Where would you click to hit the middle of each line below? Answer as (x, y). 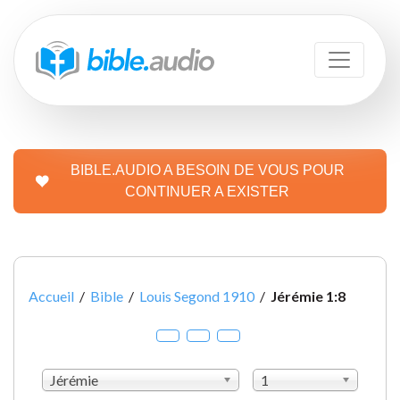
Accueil (51, 296)
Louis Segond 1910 (197, 296)
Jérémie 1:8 (308, 296)
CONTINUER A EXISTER (207, 191)
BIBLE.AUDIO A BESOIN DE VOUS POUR (207, 170)
